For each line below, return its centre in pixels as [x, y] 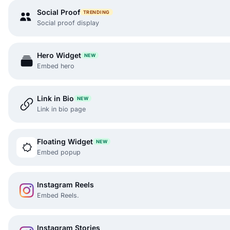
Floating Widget [65, 141]
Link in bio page [61, 109]
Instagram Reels [65, 184]
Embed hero [56, 66]
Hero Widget [59, 55]
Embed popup [59, 152]
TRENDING [97, 12]
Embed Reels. [58, 195]
